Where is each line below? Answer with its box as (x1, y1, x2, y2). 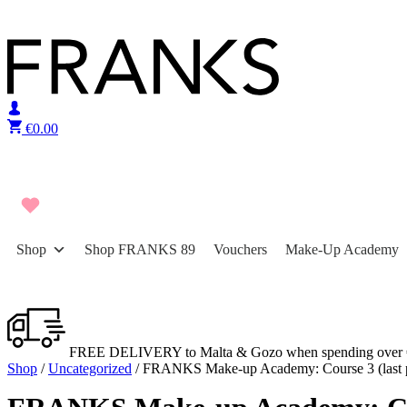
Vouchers (213, 242, 267, 257)
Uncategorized (48, 361, 132, 376)
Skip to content (6, 6, 93, 22)
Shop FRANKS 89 (84, 242, 195, 257)
